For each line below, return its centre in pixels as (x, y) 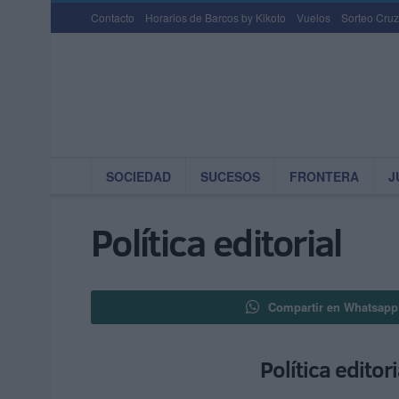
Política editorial (216, 242)
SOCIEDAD (138, 176)
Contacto (113, 17)
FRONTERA (324, 176)
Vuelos (313, 17)
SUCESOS (230, 176)
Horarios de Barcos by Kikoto (216, 17)
